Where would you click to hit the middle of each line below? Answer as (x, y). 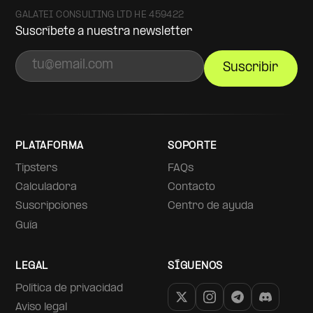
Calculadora (46, 188)
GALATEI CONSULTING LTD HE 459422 (100, 16)
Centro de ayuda (211, 206)
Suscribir (251, 68)
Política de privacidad (70, 288)
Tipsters (37, 169)
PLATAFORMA (50, 146)
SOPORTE (192, 146)
